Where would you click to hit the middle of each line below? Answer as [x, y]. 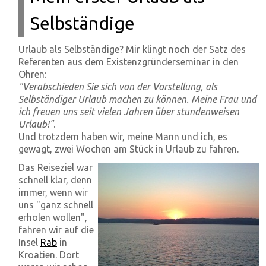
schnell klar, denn [55, 180]
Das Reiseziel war [56, 167]
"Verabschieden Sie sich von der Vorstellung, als [118, 86]
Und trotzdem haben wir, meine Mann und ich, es [123, 136]
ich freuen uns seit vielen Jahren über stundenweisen [129, 111]
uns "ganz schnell [56, 205]
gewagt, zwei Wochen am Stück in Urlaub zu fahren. [129, 149]
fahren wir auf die [56, 229]
